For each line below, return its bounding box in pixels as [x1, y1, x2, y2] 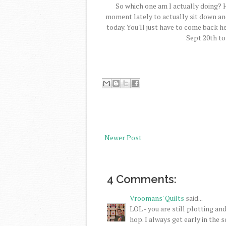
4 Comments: [107, 172, 177, 186]
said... [184, 193, 203, 203]
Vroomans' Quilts [130, 193, 184, 203]
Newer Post [104, 133, 142, 142]
